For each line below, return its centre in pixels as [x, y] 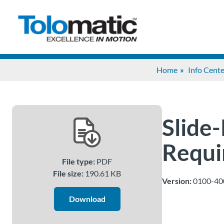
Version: [177, 181]
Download [87, 199]
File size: [68, 173]
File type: [78, 161]
